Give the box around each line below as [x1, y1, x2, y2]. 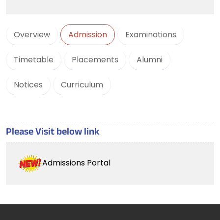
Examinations [125, 29, 176, 40]
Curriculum [61, 79, 103, 90]
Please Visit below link [6, 125, 100, 141]
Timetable [14, 54, 54, 65]
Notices [14, 79, 43, 90]
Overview [14, 29, 50, 40]
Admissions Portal [42, 157, 110, 169]
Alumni [137, 54, 163, 65]
